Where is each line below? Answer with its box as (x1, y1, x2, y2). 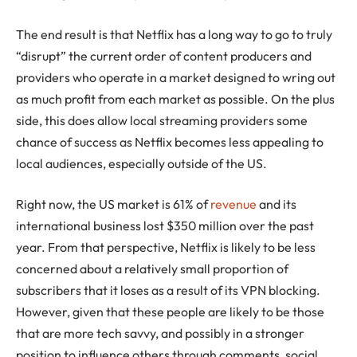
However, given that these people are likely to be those (16, 304, 324, 320)
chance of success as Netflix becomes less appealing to (16, 133, 324, 150)
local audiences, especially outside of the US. (16, 155, 267, 171)
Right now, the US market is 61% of (16, 196, 210, 213)
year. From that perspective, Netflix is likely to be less (16, 239, 316, 256)
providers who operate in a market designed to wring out (16, 69, 335, 85)
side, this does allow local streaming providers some (16, 112, 308, 128)
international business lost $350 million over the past (16, 218, 314, 234)
